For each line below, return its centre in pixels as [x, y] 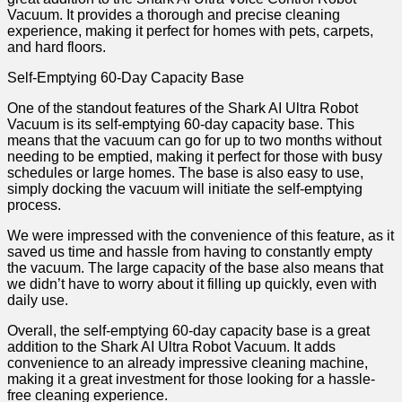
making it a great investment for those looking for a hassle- [191, 380]
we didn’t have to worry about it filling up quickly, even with [192, 284]
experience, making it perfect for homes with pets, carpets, [190, 31]
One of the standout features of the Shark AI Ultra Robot [183, 109]
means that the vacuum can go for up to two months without [194, 141]
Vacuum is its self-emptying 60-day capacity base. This [181, 125]
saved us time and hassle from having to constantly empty [190, 252]
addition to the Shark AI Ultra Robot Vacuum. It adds [171, 347]
